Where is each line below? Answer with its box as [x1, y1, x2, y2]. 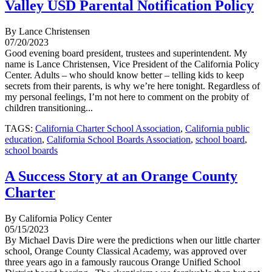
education [5, 134, 42, 144]
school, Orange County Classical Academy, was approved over [5, 245, 246, 256]
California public [185, 123, 250, 134]
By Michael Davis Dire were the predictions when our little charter [5, 234, 260, 245]
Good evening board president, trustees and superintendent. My [5, 47, 247, 58]
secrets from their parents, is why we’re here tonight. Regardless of [5, 80, 260, 91]
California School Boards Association [47, 134, 191, 144]
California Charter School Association [35, 123, 180, 134]
